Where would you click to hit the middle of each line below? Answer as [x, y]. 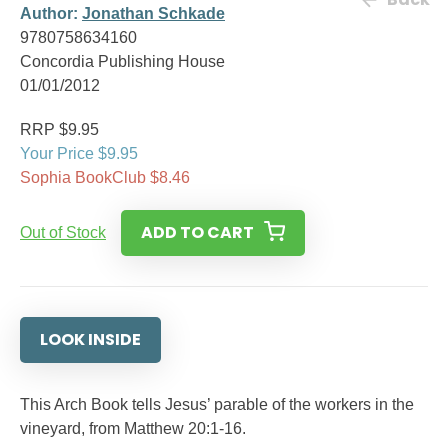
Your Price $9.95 [79, 153]
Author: [51, 13]
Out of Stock [63, 232]
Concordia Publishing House [122, 61]
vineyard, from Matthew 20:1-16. [133, 428]
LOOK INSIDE [90, 339]
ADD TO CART [197, 232]
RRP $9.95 [59, 129]
